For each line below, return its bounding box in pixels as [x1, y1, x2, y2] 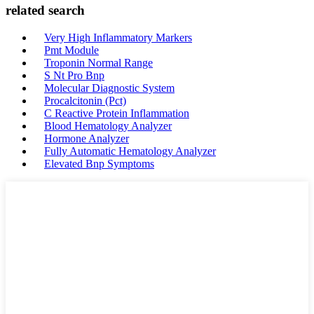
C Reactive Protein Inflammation [44, 107, 189, 119]
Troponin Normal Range [44, 57, 153, 69]
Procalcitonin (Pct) [44, 95, 126, 107]
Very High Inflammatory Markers [44, 32, 192, 43]
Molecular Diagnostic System [44, 82, 175, 94]
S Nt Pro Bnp [44, 69, 104, 81]
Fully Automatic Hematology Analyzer [44, 145, 216, 157]
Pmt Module [44, 44, 99, 56]
